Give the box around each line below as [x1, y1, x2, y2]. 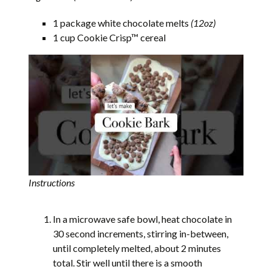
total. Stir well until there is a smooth [53, 256, 203, 268]
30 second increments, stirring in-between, [53, 227, 229, 239]
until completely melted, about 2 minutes [53, 242, 222, 254]
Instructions [29, 176, 75, 188]
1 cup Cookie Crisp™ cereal [53, 31, 166, 43]
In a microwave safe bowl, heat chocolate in [53, 212, 233, 225]
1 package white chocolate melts [53, 16, 191, 29]
